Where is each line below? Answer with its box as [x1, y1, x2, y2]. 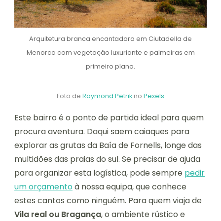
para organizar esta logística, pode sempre [14, 167, 184, 179]
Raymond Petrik [82, 92, 132, 101]
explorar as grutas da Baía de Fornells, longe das [14, 140, 202, 151]
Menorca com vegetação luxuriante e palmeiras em [26, 48, 195, 57]
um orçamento [14, 181, 73, 193]
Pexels [144, 92, 164, 101]
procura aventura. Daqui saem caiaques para [14, 126, 189, 138]
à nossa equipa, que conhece [73, 181, 186, 193]
